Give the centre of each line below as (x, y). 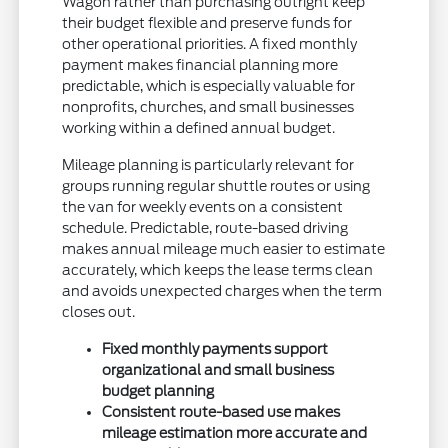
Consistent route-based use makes (221, 412)
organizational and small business (218, 370)
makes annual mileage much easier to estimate (224, 249)
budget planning (158, 391)
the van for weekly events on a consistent (203, 207)
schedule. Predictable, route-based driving (205, 228)
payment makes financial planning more (200, 65)
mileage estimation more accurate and (235, 433)
